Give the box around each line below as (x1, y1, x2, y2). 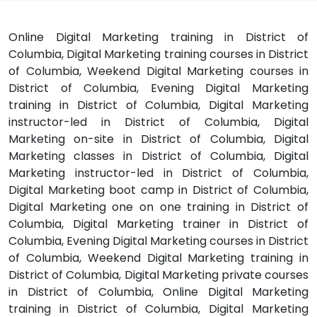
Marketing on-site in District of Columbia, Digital (8, 131, 309, 148)
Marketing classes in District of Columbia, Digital (8, 148, 309, 165)
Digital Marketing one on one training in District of (8, 199, 309, 216)
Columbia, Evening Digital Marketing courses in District (8, 233, 309, 250)
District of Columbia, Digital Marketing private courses (8, 267, 309, 284)
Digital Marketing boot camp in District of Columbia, (8, 182, 309, 199)
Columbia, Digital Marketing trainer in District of (8, 216, 309, 233)
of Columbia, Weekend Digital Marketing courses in (8, 63, 309, 80)
